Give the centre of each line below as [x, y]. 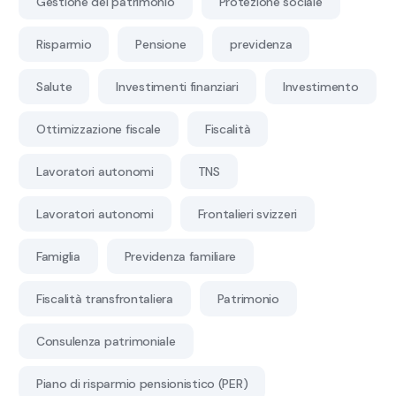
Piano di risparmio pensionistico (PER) [142, 383]
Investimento [320, 86]
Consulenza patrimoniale [106, 341]
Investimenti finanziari [177, 86]
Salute [54, 86]
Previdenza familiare [180, 256]
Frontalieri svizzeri [247, 213]
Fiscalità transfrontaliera [105, 298]
